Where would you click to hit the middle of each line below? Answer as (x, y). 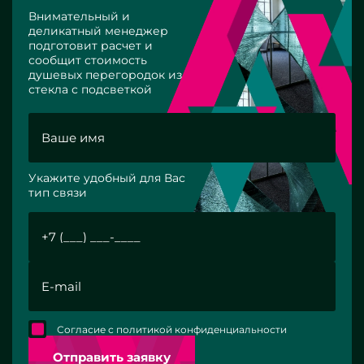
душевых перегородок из (105, 74)
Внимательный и (79, 16)
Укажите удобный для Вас (107, 178)
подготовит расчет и (91, 45)
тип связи (58, 192)
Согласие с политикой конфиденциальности (172, 329)
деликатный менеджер (98, 30)
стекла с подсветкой (90, 89)
